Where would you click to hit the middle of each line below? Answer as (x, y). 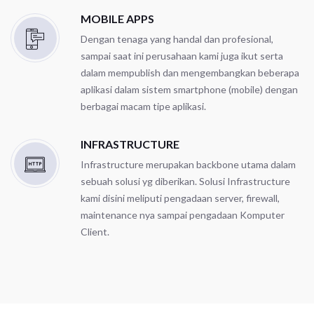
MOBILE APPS (117, 18)
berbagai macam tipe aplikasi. (143, 106)
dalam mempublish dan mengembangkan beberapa (190, 72)
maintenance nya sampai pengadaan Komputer (183, 214)
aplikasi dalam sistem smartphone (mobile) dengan (189, 89)
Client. (95, 231)
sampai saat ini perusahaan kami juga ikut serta (182, 55)
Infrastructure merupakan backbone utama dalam (188, 164)
